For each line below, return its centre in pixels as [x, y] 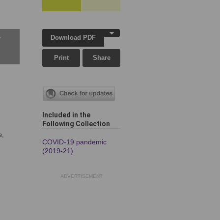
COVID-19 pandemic [74, 142]
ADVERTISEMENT [82, 176]
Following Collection [76, 124]
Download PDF [73, 38]
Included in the [66, 115]
